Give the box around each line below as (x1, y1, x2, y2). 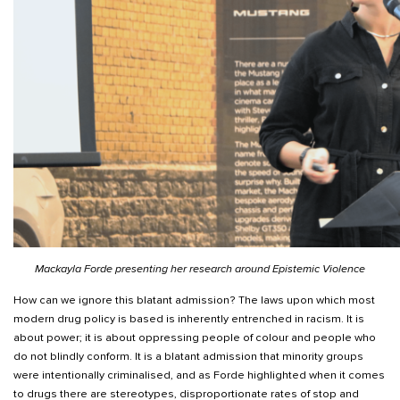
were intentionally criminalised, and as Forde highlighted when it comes (13, 368, 385, 383)
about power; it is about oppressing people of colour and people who (13, 330, 376, 346)
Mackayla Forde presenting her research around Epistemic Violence (35, 262, 365, 277)
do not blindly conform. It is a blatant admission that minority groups (13, 349, 363, 364)
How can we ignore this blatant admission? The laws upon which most (13, 293, 375, 308)
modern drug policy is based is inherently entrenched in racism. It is (13, 312, 364, 327)
